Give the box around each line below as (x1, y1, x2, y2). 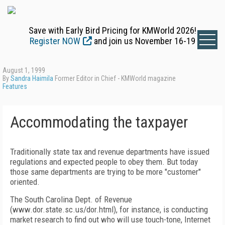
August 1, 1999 (3, 66, 45, 74)
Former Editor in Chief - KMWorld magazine (53, 74, 176, 82)
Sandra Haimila (11, 74, 53, 82)
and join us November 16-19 (92, 36, 195, 46)
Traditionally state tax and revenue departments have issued (10, 147, 209, 157)
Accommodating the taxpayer (10, 113, 188, 132)
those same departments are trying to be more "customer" (10, 167, 201, 177)
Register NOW (30, 36, 80, 46)
